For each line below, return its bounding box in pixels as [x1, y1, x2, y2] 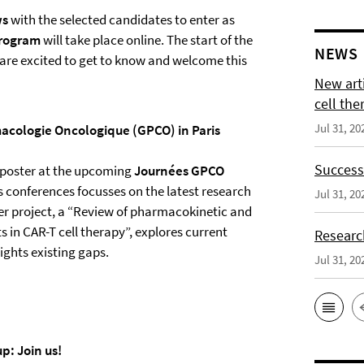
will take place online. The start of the [41, 31, 253, 49]
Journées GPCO [134, 162, 224, 180]
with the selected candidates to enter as [8, 11, 235, 28]
